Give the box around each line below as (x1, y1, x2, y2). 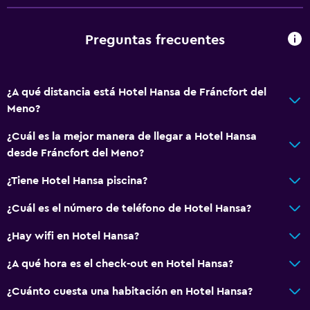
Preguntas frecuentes (85, 33, 225, 48)
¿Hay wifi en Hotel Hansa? (7, 230, 139, 241)
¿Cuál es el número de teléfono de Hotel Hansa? (7, 202, 251, 214)
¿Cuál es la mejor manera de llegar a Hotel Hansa (7, 130, 257, 142)
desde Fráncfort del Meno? (7, 147, 144, 158)
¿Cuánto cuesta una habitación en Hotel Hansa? (7, 285, 253, 297)
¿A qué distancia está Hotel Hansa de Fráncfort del (7, 86, 266, 98)
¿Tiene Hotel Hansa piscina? (7, 174, 147, 186)
